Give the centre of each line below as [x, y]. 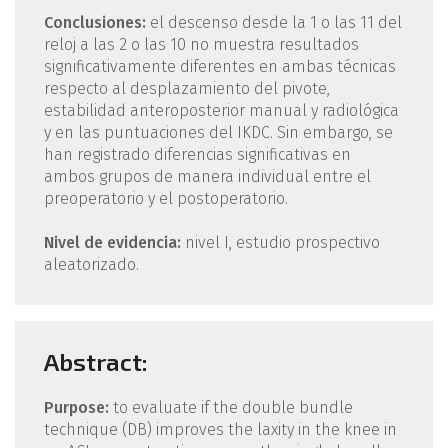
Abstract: [98, 362]
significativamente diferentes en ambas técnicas [219, 66]
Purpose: [76, 408]
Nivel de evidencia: [112, 242]
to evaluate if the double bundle [230, 408]
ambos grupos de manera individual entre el [207, 176]
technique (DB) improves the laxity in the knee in [220, 430]
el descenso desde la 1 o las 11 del [273, 22]
